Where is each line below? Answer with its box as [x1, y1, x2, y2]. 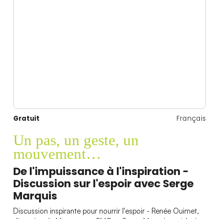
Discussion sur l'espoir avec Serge [13, 175, 194, 191]
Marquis [13, 188, 57, 203]
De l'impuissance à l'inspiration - [13, 163, 189, 179]
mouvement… [13, 145, 101, 163]
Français [176, 113, 206, 123]
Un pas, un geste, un [13, 131, 139, 149]
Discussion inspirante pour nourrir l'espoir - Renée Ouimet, [13, 206, 199, 216]
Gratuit [13, 113, 40, 123]
